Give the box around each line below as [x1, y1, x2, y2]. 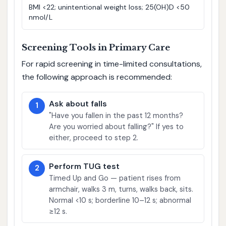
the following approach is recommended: [21, 71, 172, 82]
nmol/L [29, 13, 53, 22]
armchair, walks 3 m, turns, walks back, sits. [49, 184, 194, 194]
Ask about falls [49, 98, 107, 109]
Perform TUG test [49, 160, 120, 172]
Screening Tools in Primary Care [21, 42, 170, 53]
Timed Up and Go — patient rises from [49, 173, 181, 183]
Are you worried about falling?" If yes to [49, 121, 184, 132]
